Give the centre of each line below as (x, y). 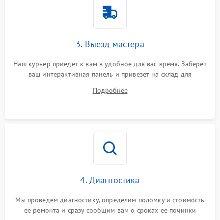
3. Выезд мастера (110, 44)
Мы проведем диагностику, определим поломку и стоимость (110, 200)
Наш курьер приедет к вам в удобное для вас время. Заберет (110, 64)
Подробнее (110, 90)
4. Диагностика (110, 180)
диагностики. (110, 84)
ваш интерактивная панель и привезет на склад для (110, 74)
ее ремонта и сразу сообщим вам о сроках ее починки (110, 210)
